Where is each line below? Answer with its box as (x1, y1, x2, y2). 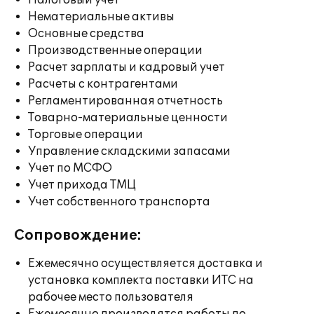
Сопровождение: (14, 227, 142, 244)
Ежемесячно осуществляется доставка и (28, 257, 263, 271)
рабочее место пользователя (28, 290, 193, 304)
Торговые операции (28, 128, 143, 142)
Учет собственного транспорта (28, 195, 210, 209)
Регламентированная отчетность (28, 94, 223, 108)
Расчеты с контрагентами (28, 77, 178, 91)
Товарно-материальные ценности (28, 111, 228, 125)
